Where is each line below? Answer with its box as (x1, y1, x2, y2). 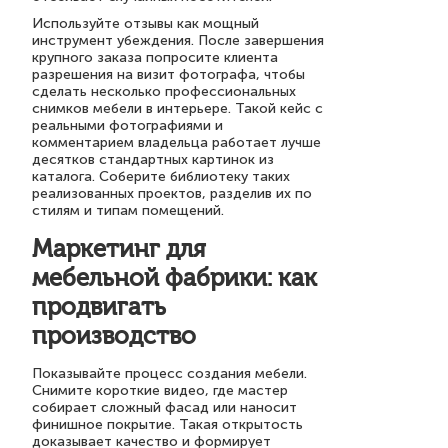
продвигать (32, 292, 166, 321)
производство (32, 321, 196, 350)
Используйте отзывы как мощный (32, 15, 259, 32)
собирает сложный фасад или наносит (32, 399, 297, 416)
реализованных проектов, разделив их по (32, 185, 312, 202)
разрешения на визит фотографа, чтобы (32, 66, 305, 83)
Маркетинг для (32, 234, 206, 263)
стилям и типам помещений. (32, 202, 224, 219)
